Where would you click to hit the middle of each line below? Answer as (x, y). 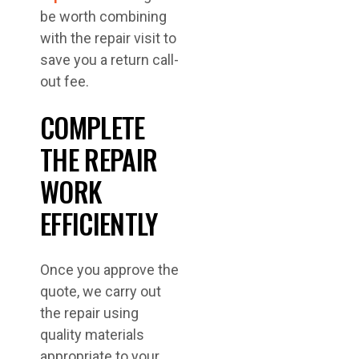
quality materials (92, 335)
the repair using (89, 313)
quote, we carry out (101, 292)
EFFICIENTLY (99, 224)
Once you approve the (109, 270)
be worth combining (103, 17)
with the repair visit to (108, 38)
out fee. (65, 82)
